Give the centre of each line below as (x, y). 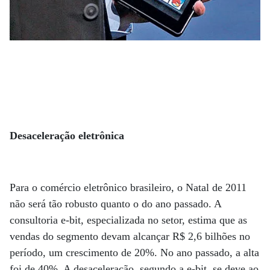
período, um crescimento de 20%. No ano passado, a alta (134, 253)
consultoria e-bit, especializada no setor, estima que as (128, 220)
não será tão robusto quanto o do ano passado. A (115, 204)
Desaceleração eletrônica (67, 136)
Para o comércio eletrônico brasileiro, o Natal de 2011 (128, 188)
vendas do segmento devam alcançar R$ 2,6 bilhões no (130, 237)
